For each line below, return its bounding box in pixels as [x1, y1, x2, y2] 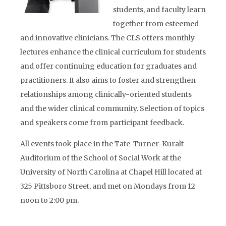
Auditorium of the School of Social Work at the [20, 153, 181, 162]
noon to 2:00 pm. [20, 196, 79, 205]
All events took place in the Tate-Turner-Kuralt [20, 139, 184, 148]
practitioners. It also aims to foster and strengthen [20, 76, 196, 85]
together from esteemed [113, 19, 199, 28]
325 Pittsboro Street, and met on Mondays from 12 [20, 182, 195, 191]
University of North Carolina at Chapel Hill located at [20, 167, 202, 177]
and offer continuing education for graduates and [20, 62, 197, 71]
